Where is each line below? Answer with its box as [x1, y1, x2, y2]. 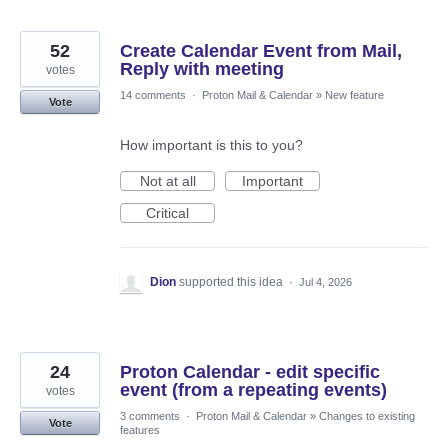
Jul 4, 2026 [299, 276, 352, 289]
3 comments [120, 410, 180, 423]
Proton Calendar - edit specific [120, 362, 380, 383]
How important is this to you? [120, 137, 303, 154]
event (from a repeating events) [120, 380, 387, 401]
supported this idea [179, 275, 286, 290]
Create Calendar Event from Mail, [120, 41, 402, 62]
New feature [325, 89, 384, 102]
